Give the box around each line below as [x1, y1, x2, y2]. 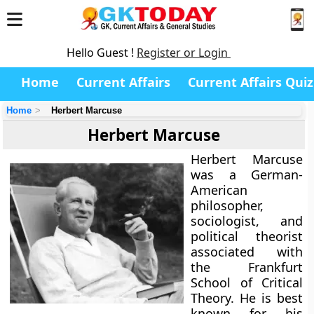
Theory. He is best [191, 289, 303, 306]
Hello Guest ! [67, 45, 137, 60]
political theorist [191, 228, 303, 245]
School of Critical [191, 274, 303, 291]
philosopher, [191, 197, 264, 214]
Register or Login [137, 45, 231, 60]
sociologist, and [191, 212, 303, 229]
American [191, 182, 248, 198]
